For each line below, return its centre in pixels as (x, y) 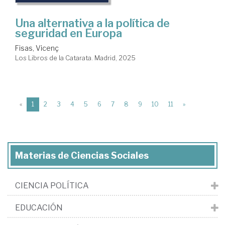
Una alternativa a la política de (92, 23)
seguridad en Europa (69, 33)
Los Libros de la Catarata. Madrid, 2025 (75, 58)
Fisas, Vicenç (37, 48)
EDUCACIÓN (39, 208)
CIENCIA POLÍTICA (52, 186)
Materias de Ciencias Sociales (82, 156)
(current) (46, 104)
